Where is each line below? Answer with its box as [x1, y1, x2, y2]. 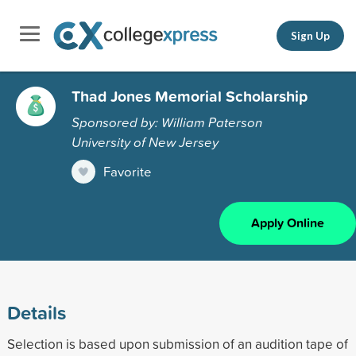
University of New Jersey [72, 132, 219, 151]
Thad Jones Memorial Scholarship [72, 84, 308, 107]
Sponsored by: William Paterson [72, 112, 262, 131]
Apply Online [251, 213, 324, 232]
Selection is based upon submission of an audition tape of [6, 334, 348, 353]
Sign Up [291, 29, 330, 42]
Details [6, 298, 66, 326]
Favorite [103, 161, 152, 180]
